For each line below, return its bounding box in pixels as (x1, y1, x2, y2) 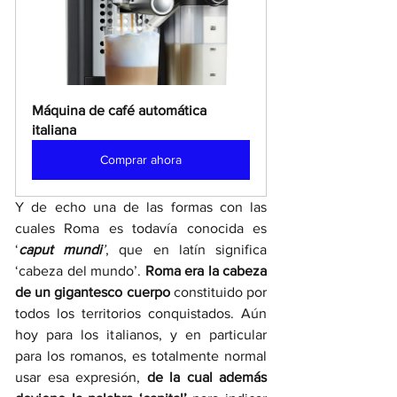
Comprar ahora (100, 152, 182, 167)
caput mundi (19, 241, 103, 257)
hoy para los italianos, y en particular (15, 326, 267, 342)
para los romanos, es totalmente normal (15, 347, 267, 363)
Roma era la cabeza (144, 262, 267, 278)
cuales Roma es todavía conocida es (15, 220, 267, 236)
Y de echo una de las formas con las (15, 198, 267, 214)
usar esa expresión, (15, 369, 147, 385)
